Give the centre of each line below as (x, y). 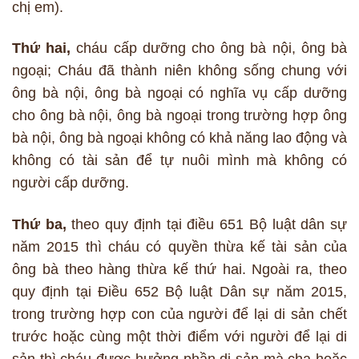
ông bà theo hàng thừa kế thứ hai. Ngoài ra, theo (179, 269)
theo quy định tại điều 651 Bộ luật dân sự (207, 224)
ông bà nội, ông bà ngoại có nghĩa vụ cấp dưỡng (179, 93)
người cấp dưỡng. (71, 183)
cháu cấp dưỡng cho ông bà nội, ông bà (212, 48)
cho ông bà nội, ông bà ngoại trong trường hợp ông (179, 116)
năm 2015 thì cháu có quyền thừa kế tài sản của (179, 246)
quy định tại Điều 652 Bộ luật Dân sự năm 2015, (179, 291)
